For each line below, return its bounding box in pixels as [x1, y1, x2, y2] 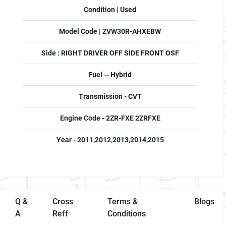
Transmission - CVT [78, 92, 142, 100]
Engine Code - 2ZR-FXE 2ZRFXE [60, 114, 160, 122]
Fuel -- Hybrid [88, 71, 132, 79]
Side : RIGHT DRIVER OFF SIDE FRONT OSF [41, 49, 179, 57]
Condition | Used [84, 6, 136, 14]
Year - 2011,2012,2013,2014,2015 [56, 136, 164, 144]
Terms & [107, 197, 138, 206]
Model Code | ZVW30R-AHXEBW [59, 27, 161, 35]
